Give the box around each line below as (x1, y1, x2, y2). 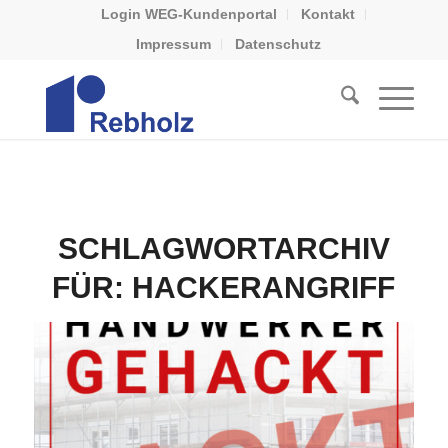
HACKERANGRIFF (132, 271, 396, 304)
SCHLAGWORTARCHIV (57, 232, 390, 265)
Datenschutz (235, 36, 322, 52)
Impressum (136, 36, 212, 52)
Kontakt (301, 6, 356, 22)
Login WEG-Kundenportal (101, 6, 278, 22)
